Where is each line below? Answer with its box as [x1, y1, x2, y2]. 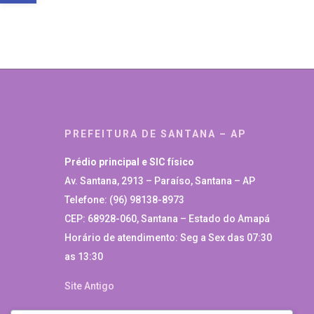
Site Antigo [64, 280, 114, 292]
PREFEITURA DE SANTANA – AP [64, 128, 247, 140]
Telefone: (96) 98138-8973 [64, 194, 184, 206]
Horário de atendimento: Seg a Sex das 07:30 [64, 232, 272, 244]
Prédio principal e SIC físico [64, 156, 194, 168]
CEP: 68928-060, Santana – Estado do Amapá [64, 213, 270, 225]
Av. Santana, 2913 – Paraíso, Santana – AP [64, 175, 255, 187]
